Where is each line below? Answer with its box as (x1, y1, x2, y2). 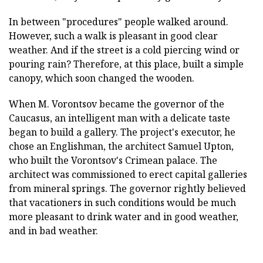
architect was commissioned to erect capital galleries (9, 168, 247, 181)
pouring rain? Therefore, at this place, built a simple (9, 58, 244, 71)
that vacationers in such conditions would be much (9, 196, 236, 210)
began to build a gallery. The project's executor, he (9, 126, 235, 139)
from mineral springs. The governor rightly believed (9, 182, 246, 195)
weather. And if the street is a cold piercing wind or (9, 43, 240, 57)
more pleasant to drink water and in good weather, (9, 210, 238, 224)
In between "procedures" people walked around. (9, 15, 228, 29)
